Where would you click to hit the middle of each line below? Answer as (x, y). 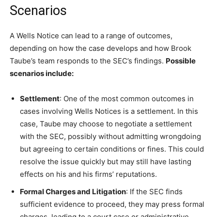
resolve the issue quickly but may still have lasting (106, 161)
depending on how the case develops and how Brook (101, 48)
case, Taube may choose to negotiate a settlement (106, 124)
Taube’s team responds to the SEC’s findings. (88, 61)
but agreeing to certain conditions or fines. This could (112, 149)
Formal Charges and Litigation (73, 191)
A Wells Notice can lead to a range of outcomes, (91, 35)
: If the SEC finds (154, 191)
